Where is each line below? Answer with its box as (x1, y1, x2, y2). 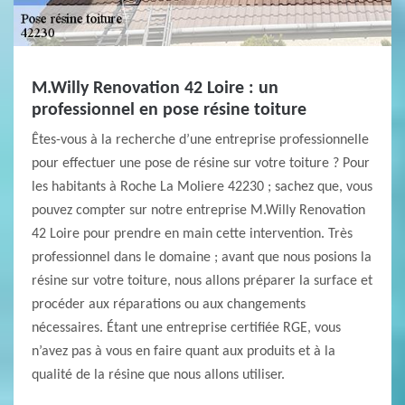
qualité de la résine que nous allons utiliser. (32, 368, 285, 382)
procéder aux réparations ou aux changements (32, 297, 306, 312)
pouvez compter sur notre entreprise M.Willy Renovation (32, 203, 365, 218)
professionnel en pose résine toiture (32, 101, 306, 119)
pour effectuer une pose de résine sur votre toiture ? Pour (32, 156, 370, 171)
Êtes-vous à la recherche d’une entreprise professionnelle (32, 133, 369, 147)
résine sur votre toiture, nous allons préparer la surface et (32, 274, 372, 288)
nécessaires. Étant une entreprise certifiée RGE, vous (32, 321, 341, 335)
